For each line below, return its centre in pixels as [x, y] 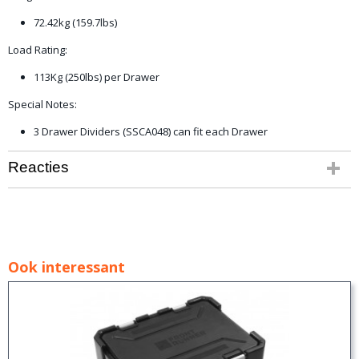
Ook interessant [67, 267]
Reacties [38, 167]
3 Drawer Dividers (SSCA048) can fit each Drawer [151, 131]
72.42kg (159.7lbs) [75, 22]
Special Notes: [42, 104]
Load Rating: [38, 50]
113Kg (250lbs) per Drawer [97, 77]
